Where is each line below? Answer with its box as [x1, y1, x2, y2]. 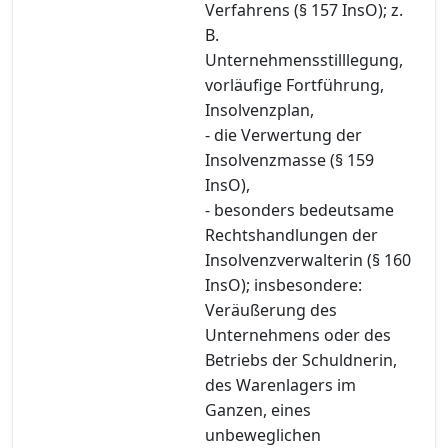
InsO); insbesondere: [205, 273, 362, 296]
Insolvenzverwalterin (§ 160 [205, 248, 411, 271]
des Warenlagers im [205, 373, 356, 396]
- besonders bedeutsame [205, 198, 394, 221]
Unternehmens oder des [205, 323, 391, 346]
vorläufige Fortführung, [205, 73, 384, 96]
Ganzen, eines [205, 398, 311, 421]
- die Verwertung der [205, 123, 362, 146]
